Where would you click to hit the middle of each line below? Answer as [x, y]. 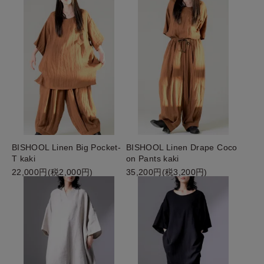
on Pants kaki [153, 158]
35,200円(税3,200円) [167, 172]
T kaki [24, 158]
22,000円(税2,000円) [52, 172]
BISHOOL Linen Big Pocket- [66, 147]
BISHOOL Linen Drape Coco [182, 147]
